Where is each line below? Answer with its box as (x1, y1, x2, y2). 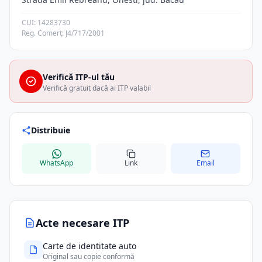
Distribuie (31, 125, 70, 136)
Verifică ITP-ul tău (43, 71, 115, 82)
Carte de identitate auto (43, 240, 136, 251)
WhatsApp (40, 158, 74, 168)
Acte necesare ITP (36, 216, 129, 230)
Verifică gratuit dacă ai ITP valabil (43, 83, 151, 93)
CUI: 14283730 (22, 18, 70, 27)
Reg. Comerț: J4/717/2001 (22, 28, 105, 38)
